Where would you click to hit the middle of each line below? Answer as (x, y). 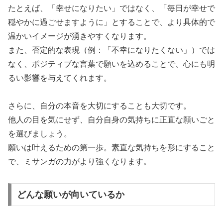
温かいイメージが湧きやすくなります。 (80, 36)
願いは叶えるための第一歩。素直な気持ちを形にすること (111, 148)
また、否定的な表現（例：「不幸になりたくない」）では (111, 50)
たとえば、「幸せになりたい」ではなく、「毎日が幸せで (111, 8)
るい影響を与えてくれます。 (60, 78)
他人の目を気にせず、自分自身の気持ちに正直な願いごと (111, 120)
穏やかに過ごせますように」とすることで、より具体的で (111, 22)
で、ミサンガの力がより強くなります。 (80, 162)
